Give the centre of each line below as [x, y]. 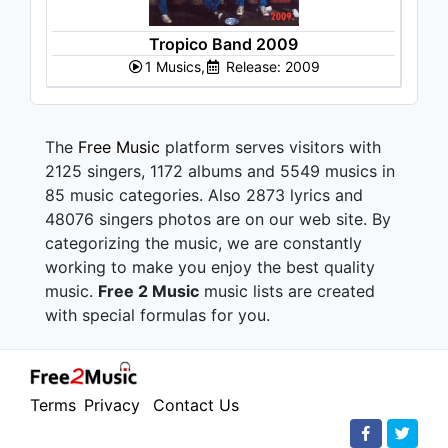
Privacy [112, 405]
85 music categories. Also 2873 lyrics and [204, 194]
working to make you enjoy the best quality [210, 266]
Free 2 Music [148, 290]
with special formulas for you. [157, 314]
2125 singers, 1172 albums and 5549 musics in [220, 170]
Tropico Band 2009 [223, 43]
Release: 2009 [271, 66]
